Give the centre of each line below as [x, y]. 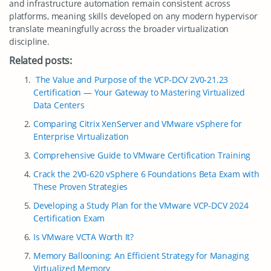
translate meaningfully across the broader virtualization [119, 29]
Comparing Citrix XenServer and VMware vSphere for [138, 124]
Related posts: [41, 60]
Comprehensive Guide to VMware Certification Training [142, 155]
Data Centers [59, 105]
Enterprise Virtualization [81, 136]
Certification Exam [69, 218]
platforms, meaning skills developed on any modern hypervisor [133, 16]
